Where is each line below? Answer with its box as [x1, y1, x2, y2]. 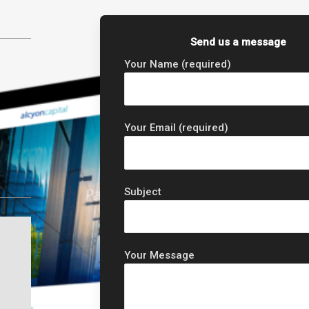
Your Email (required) [124, 121, 229, 134]
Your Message [124, 249, 195, 262]
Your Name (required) [124, 57, 232, 70]
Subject [124, 185, 162, 198]
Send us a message [190, 35, 286, 48]
